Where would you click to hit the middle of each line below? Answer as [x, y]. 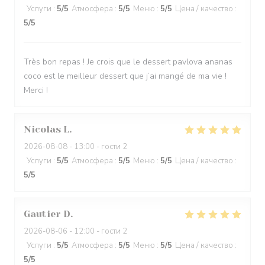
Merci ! [36, 90]
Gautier [42, 214]
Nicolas [42, 129]
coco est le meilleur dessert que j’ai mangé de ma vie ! [125, 76]
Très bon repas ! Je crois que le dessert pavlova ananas [128, 62]
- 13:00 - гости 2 [97, 147]
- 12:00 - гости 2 [97, 231]
